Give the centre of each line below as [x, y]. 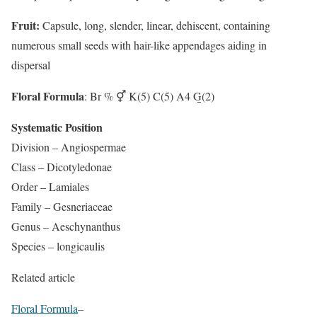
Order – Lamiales [50, 186]
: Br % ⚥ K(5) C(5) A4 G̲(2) [149, 96]
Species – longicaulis [58, 246]
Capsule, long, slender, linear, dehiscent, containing [155, 25]
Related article [43, 277]
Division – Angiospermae [69, 146]
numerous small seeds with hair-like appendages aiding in [139, 45]
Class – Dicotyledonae [62, 166]
